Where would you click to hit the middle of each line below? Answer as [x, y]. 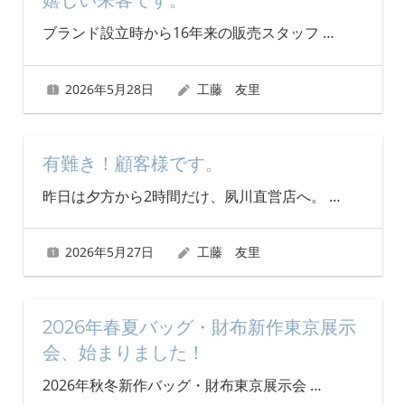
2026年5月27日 [110, 252]
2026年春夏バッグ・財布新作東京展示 [199, 327]
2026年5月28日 [110, 89]
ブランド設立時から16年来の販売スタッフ [182, 33]
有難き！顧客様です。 [132, 164]
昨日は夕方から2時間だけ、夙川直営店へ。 [185, 196]
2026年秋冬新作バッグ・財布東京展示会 [176, 385]
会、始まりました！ [123, 352]
